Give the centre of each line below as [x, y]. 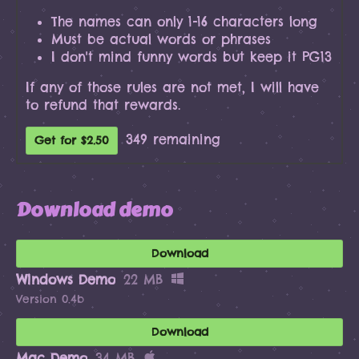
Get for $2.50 [72, 140]
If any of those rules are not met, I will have [172, 87]
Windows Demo [66, 280]
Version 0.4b [50, 299]
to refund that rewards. [103, 105]
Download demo [95, 210]
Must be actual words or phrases [161, 39]
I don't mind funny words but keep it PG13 [192, 56]
